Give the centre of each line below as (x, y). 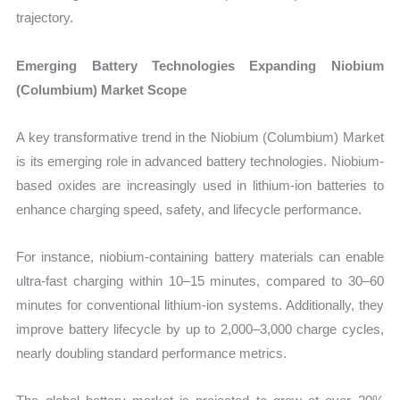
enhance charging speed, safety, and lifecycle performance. (189, 209)
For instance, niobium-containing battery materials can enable (200, 257)
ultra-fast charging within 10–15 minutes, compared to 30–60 (200, 281)
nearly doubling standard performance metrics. (152, 354)
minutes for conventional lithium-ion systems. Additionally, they (200, 305)
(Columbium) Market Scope (102, 89)
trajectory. (45, 18)
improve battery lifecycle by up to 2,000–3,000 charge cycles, (200, 329)
